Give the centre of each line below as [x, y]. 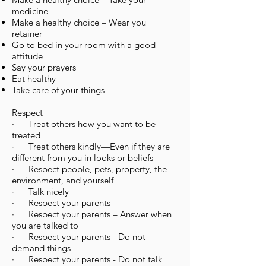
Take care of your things [58, 90]
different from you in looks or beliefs [83, 158]
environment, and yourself [63, 180]
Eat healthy [34, 79]
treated [26, 135]
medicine [30, 11]
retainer [27, 34]
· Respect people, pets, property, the [89, 169]
